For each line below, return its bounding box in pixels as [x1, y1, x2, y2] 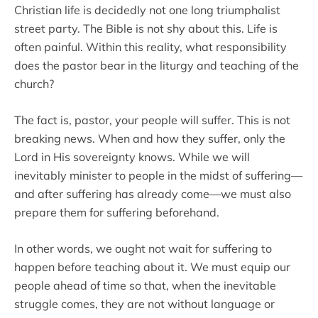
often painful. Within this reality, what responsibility [14, 40, 287, 54]
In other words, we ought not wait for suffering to [14, 241, 272, 256]
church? [14, 77, 54, 91]
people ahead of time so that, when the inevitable [14, 278, 276, 292]
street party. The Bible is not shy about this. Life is [14, 21, 278, 35]
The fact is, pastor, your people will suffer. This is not [14, 113, 290, 127]
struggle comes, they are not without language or [14, 297, 275, 311]
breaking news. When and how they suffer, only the [14, 131, 285, 146]
